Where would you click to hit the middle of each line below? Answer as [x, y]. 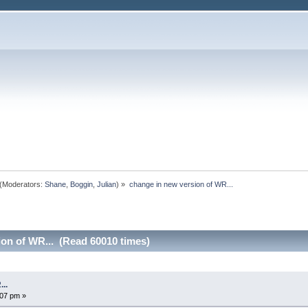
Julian [107, 184]
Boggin [82, 184]
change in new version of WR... [181, 184]
